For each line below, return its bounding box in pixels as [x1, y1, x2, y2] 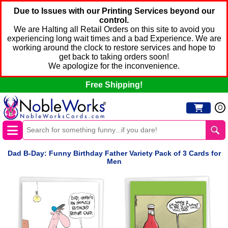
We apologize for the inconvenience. [48, 62, 180, 70]
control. [99, 16, 129, 24]
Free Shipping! [85, 80, 142, 89]
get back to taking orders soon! [59, 52, 169, 61]
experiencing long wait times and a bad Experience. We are [7, 34, 221, 43]
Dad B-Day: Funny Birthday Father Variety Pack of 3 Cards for [7, 149, 221, 158]
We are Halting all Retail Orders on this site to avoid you [13, 25, 215, 34]
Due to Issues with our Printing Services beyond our [13, 7, 215, 15]
